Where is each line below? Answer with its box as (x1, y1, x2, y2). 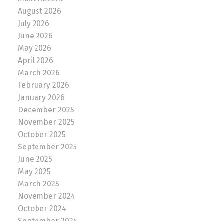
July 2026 (17, 19, 49, 29)
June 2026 (17, 31, 53, 41)
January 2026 (17, 93, 65, 103)
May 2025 (17, 167, 51, 177)
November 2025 (17, 117, 74, 127)
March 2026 (17, 68, 60, 78)
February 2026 (17, 80, 69, 90)
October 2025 (17, 130, 66, 140)
